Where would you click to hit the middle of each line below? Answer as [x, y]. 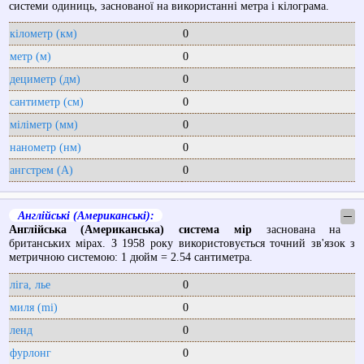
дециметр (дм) [45, 79]
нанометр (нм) [45, 147]
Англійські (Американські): [86, 216]
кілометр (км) [43, 34]
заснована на [296, 230]
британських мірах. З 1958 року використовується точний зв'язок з [182, 243]
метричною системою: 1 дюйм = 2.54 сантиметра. [130, 257]
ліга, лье [30, 284]
